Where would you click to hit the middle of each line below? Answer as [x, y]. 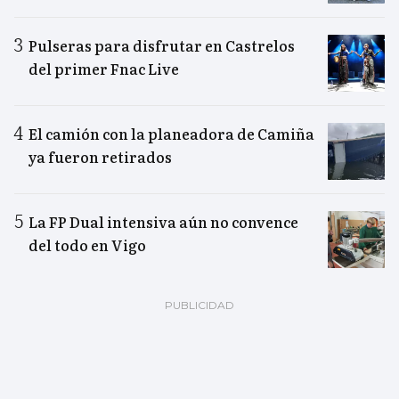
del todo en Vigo [87, 245]
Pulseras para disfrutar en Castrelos [162, 46]
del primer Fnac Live [104, 69]
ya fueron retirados [100, 157]
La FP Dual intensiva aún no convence [163, 222]
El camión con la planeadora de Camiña [171, 134]
